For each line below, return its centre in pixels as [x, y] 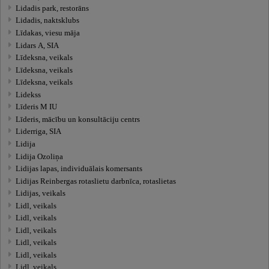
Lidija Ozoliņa [40, 156]
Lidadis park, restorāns [53, 8]
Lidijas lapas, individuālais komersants [79, 169]
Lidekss [29, 95]
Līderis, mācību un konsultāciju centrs [78, 119]
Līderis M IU [37, 107]
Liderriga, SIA [39, 132]
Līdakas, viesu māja [48, 33]
